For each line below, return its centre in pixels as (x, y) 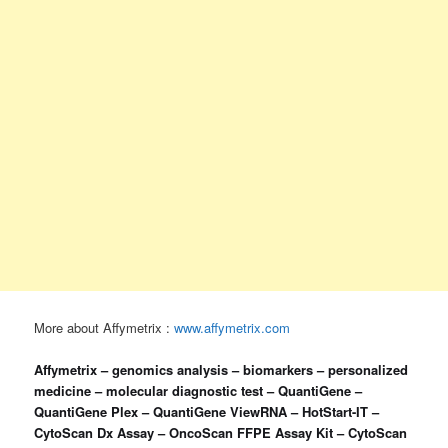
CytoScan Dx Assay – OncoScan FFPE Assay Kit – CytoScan (221, 433)
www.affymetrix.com (232, 328)
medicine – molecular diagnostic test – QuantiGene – (198, 391)
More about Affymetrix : (104, 328)
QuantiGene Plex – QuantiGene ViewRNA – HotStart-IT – (207, 412)
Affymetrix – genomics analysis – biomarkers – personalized (221, 370)
